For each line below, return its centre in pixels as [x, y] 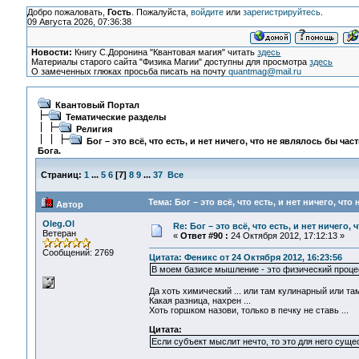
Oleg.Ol [58, 224]
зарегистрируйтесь [281, 12]
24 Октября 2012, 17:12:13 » [286, 236]
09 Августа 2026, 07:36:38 [79, 22]
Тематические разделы [115, 117]
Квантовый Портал [97, 105]
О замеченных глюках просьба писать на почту [130, 71]
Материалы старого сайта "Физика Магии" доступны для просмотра [171, 62]
